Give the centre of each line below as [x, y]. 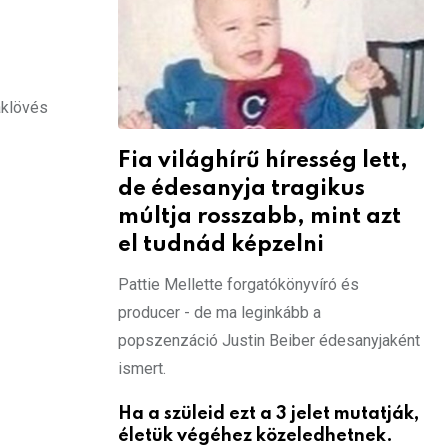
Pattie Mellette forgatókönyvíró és [238, 284]
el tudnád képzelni [221, 244]
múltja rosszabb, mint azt [259, 216]
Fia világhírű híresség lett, [263, 160]
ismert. [142, 368]
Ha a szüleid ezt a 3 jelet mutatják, [268, 413]
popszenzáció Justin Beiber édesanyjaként [269, 340]
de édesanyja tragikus [241, 188]
